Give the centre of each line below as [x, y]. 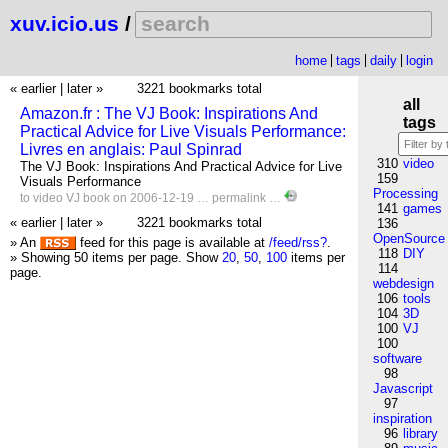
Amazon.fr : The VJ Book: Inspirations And [169, 113]
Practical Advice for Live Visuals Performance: [183, 131]
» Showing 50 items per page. [98, 257]
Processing [406, 193]
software [398, 358]
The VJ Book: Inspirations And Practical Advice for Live [181, 166]
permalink [240, 198]
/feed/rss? [298, 242]
